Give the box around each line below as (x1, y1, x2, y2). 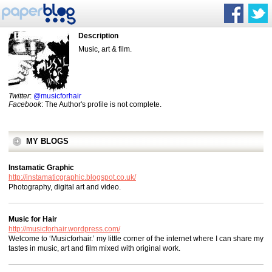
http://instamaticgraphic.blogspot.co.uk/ (8, 173, 136, 182)
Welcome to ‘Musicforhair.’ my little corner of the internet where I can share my (8, 234, 263, 243)
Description (78, 32, 118, 40)
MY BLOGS (26, 137, 69, 146)
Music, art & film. (78, 45, 132, 53)
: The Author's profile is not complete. (41, 100, 161, 109)
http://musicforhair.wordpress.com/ (8, 225, 120, 233)
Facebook (8, 100, 41, 109)
